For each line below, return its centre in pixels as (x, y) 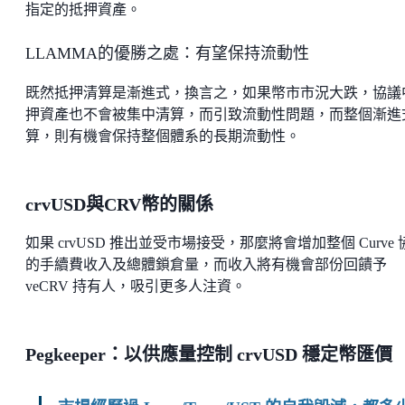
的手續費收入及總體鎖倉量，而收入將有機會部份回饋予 (206, 265)
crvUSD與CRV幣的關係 (119, 205)
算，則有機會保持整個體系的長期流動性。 (163, 137)
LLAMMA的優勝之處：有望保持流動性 (167, 54)
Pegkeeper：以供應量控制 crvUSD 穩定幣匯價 (209, 355)
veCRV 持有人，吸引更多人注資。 (136, 287)
